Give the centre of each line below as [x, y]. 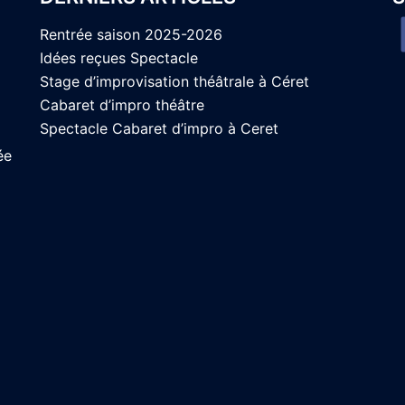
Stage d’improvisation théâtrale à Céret [174, 81]
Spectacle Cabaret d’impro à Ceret [159, 128]
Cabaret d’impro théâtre [122, 105]
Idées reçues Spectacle [119, 58]
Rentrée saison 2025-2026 [131, 34]
